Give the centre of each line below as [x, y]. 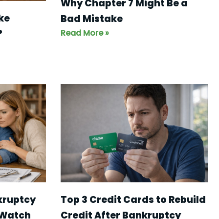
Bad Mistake [91, 19]
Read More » [85, 33]
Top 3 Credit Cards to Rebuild [133, 200]
